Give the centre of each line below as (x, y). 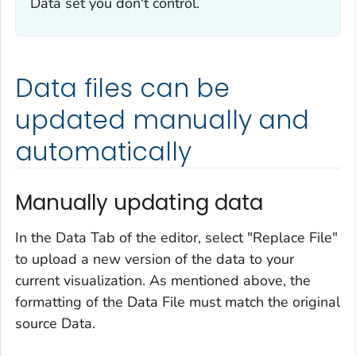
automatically (103, 152)
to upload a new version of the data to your (155, 259)
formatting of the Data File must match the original (178, 302)
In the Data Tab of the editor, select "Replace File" (176, 237)
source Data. (55, 323)
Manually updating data (139, 203)
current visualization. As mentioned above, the (163, 280)
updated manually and (163, 120)
